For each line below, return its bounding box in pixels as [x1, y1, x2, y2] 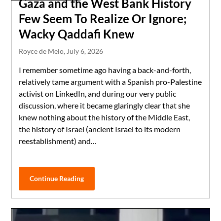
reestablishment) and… [19, 136, 97, 146]
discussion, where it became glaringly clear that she [19, 101, 190, 110]
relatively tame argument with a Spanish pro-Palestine [19, 77, 202, 87]
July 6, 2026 [67, 47, 104, 56]
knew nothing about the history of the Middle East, [19, 112, 190, 122]
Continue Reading [30, 174, 84, 183]
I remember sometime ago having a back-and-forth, [19, 65, 191, 75]
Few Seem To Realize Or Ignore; [19, 11, 187, 26]
